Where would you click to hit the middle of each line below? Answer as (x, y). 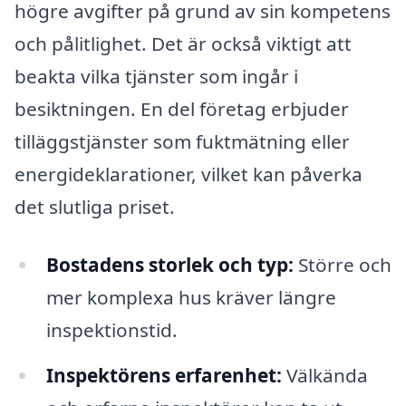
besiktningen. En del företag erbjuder (182, 109)
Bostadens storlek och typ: (169, 264)
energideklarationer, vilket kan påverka (188, 174)
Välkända (324, 375)
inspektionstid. (111, 329)
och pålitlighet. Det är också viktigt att (183, 44)
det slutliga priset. (95, 207)
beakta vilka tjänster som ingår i (156, 77)
